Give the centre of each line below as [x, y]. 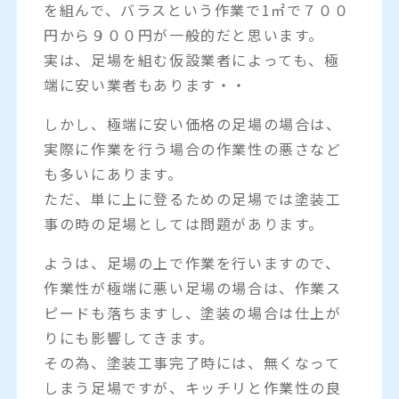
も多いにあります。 [114, 173]
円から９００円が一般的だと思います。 [184, 34]
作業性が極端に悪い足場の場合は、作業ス [193, 287]
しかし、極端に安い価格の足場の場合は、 [193, 123]
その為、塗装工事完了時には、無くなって [192, 362]
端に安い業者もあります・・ [146, 84]
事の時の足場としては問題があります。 [184, 223]
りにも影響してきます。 [129, 337]
